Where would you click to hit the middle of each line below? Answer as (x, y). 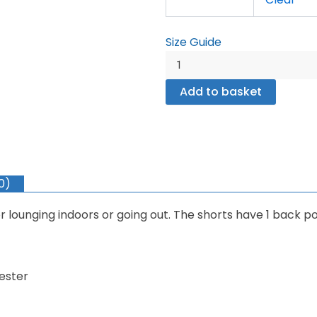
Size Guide (194, 42)
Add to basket (221, 91)
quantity (183, 13)
